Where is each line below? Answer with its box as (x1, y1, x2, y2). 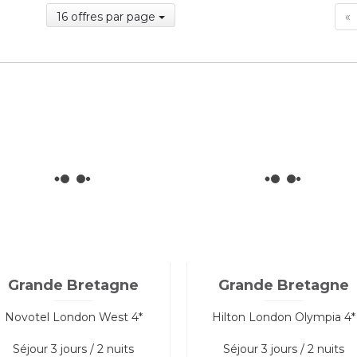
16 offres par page (57, 9, 156, 24)
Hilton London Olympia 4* (211, 309, 355, 324)
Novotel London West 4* (4, 309, 143, 324)
